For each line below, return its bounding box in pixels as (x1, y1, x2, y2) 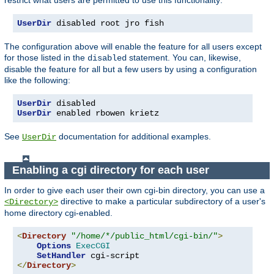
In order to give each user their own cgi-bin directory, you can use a (4, 185, 265, 195)
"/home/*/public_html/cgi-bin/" (71, 231, 218, 241)
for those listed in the (4, 52, 87, 62)
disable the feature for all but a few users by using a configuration (4, 64, 257, 74)
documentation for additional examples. (56, 131, 211, 141)
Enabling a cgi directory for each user (12, 164, 212, 177)
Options (37, 240, 71, 251)
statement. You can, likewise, (127, 52, 241, 62)
